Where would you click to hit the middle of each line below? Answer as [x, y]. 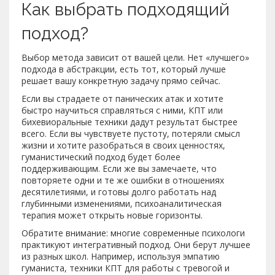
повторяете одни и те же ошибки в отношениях [123, 180]
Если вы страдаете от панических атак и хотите [122, 98]
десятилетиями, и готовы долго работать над [119, 192]
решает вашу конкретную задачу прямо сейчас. [121, 80]
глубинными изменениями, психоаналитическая [122, 203]
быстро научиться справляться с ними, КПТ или [122, 110]
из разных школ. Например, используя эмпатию [121, 256]
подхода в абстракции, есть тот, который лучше [124, 69]
